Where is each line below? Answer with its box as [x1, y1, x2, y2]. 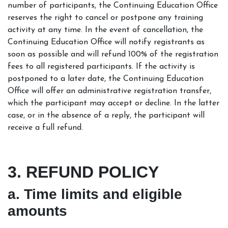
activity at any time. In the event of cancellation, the [8, 25, 203, 34]
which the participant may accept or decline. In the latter [8, 99, 219, 107]
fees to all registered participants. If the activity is [8, 62, 195, 71]
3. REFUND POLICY [8, 162, 159, 181]
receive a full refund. [8, 123, 83, 132]
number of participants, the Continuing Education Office [8, 1, 218, 10]
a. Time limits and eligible [8, 186, 182, 202]
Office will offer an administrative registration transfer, [8, 87, 211, 95]
